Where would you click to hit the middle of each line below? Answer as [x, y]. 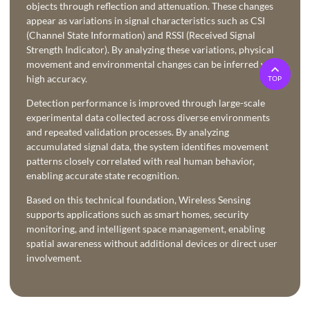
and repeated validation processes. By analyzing [128, 132]
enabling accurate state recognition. [103, 176]
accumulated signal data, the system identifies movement [147, 147]
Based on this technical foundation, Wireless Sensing [138, 200]
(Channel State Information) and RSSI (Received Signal [141, 35]
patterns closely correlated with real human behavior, [140, 161]
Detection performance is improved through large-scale [146, 103]
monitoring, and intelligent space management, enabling [146, 229]
